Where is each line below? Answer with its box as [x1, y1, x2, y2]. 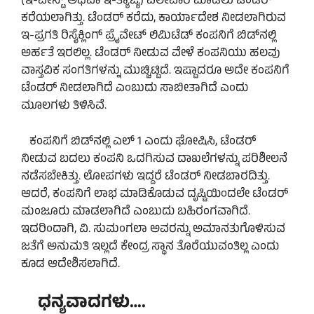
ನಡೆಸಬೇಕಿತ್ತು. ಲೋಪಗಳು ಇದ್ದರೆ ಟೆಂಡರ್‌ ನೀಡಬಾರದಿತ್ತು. [21, 167, 270, 187]
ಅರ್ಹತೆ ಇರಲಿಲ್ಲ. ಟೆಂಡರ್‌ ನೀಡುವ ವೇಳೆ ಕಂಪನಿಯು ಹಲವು [21, 44, 280, 64]
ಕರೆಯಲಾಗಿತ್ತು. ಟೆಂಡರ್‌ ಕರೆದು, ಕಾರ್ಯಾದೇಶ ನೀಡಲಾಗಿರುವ [21, 9, 286, 29]
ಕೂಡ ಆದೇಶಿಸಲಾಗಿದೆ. [21, 254, 120, 275]
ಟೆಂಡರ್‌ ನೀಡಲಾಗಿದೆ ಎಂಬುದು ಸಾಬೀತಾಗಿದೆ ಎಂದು [21, 79, 248, 100]
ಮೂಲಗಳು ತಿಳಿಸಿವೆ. [21, 97, 107, 117]
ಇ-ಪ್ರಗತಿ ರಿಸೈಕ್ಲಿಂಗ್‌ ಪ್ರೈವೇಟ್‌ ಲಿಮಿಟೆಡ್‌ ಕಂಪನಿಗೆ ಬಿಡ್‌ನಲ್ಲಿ [21, 27, 276, 47]
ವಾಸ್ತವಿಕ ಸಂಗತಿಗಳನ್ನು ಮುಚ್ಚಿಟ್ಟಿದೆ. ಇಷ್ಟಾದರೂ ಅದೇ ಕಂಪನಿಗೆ [21, 62, 289, 82]
